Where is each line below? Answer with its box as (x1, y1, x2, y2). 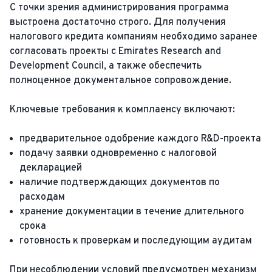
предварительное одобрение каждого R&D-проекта (19, 133, 261, 145)
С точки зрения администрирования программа (10, 2, 229, 14)
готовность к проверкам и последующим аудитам (19, 235, 252, 247)
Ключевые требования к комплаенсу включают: (10, 104, 235, 116)
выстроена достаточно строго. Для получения (10, 16, 226, 29)
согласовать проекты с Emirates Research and (10, 46, 221, 58)
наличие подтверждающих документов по (19, 177, 220, 189)
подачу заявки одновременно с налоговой (19, 148, 217, 160)
